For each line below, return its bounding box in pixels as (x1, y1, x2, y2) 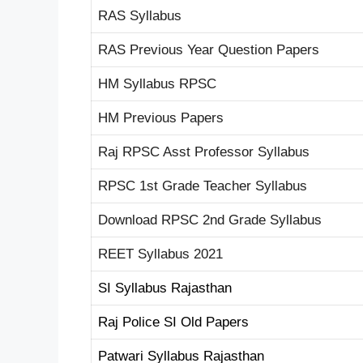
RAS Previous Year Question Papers (98, 41, 319, 58)
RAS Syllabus (98, 7, 181, 23)
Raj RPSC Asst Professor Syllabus (98, 143, 310, 160)
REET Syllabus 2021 (98, 246, 223, 262)
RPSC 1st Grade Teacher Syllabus (98, 177, 307, 194)
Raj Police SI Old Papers (98, 314, 249, 330)
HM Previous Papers (98, 109, 224, 126)
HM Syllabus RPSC (98, 75, 216, 92)
